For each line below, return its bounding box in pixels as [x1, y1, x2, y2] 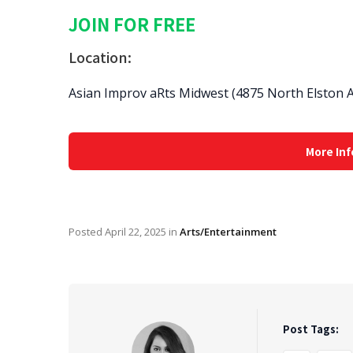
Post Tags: [283, 321, 339, 336]
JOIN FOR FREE [69, 11, 195, 36]
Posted [69, 225, 105, 239]
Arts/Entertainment [180, 225, 277, 239]
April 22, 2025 [105, 225, 166, 239]
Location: [69, 46, 132, 67]
